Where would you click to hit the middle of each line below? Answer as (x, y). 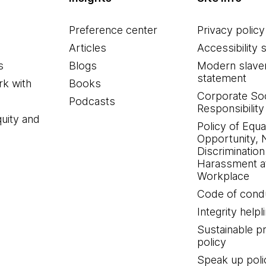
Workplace (223, 176)
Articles (88, 48)
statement (221, 78)
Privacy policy (231, 30)
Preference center (113, 30)
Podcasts (92, 101)
